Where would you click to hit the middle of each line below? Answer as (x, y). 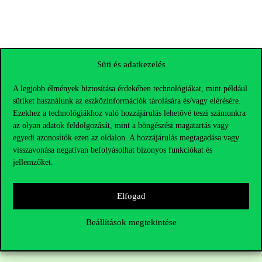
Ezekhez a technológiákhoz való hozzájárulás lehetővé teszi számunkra (129, 113)
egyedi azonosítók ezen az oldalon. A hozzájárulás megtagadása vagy (126, 137)
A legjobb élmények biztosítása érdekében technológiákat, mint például (130, 88)
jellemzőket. (33, 162)
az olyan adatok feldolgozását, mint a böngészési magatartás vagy (121, 125)
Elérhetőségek (43, 194)
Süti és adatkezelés (131, 64)
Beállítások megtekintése (131, 222)
